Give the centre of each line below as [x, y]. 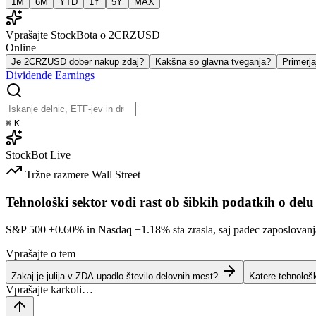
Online [21, 48]
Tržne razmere [57, 175]
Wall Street [116, 175]
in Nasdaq [109, 229]
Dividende [29, 75]
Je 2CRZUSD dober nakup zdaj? [78, 62]
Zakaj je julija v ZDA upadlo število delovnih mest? [115, 276]
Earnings [75, 75]
